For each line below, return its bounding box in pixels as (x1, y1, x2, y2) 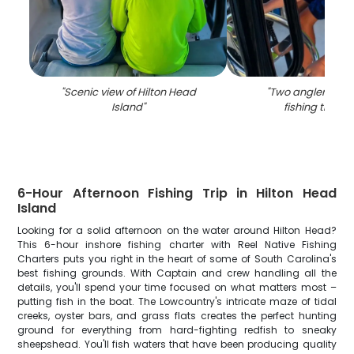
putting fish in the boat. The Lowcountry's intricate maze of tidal (17, 295, 337, 308)
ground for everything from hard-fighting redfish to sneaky (17, 323, 337, 337)
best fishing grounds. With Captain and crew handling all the (17, 266, 337, 280)
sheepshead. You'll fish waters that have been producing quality (17, 337, 337, 351)
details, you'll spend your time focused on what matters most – (17, 281, 337, 294)
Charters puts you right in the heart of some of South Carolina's (17, 252, 337, 265)
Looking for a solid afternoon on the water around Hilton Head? (17, 224, 337, 237)
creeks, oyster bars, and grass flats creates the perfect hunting (17, 309, 337, 322)
